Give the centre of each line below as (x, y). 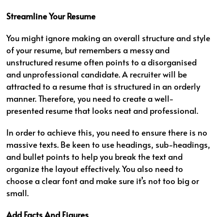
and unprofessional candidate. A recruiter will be (97, 75)
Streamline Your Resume (51, 16)
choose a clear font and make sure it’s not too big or (103, 181)
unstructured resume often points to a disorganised (102, 62)
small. (18, 193)
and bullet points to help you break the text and (95, 157)
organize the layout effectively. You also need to (95, 169)
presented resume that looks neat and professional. (102, 111)
